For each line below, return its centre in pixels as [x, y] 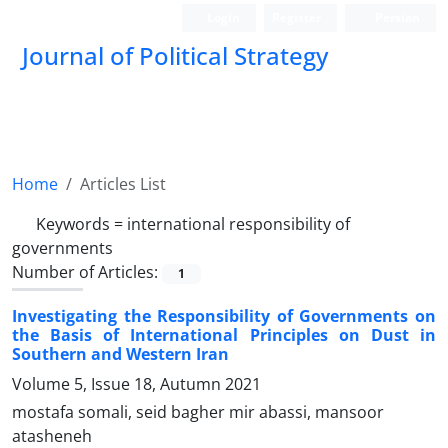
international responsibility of [238, 224]
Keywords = [81, 224]
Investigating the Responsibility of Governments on [224, 316]
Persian [396, 17]
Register [297, 17]
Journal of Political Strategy [175, 55]
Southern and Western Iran [120, 354]
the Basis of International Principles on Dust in [224, 335]
